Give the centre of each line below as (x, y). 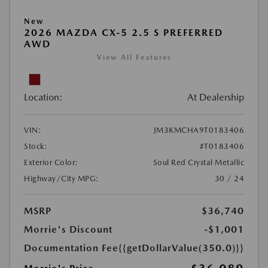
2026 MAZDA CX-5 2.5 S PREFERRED (124, 33)
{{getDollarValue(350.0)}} (181, 248)
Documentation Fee (71, 248)
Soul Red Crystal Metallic (198, 163)
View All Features (134, 58)
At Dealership (216, 98)
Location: (43, 98)
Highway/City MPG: (62, 179)
